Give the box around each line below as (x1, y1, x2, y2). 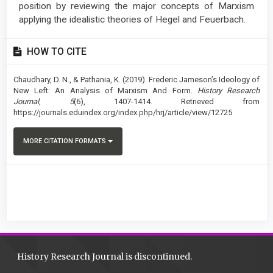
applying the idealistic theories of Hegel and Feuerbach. (19, 14, 246, 25)
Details (12, 53, 65, 72)
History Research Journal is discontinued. (16, 251, 194, 262)
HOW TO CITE (24, 46, 87, 57)
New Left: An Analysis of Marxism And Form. (13, 86, 197, 95)
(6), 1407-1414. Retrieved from (74, 97, 260, 106)
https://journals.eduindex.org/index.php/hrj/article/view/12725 (13, 108, 232, 117)
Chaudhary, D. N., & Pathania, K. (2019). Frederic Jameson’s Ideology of (13, 75, 260, 84)
